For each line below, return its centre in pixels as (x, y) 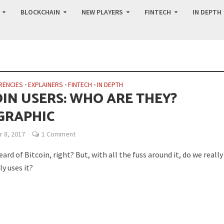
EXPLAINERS (46, 84)
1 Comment (59, 134)
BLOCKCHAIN (40, 12)
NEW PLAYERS (102, 12)
